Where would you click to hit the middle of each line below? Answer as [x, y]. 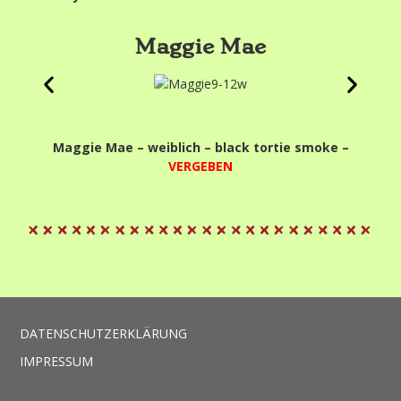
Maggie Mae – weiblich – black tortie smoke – [200, 148]
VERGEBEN [200, 166]
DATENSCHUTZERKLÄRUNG [104, 334]
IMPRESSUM [57, 362]
